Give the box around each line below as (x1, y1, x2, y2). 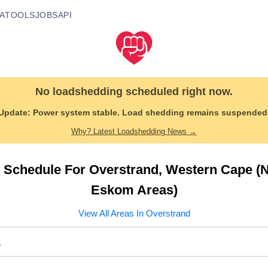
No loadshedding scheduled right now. (35, 86, 233, 98)
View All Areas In (78, 208, 146, 218)
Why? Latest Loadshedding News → (71, 127, 197, 136)
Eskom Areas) (90, 182, 178, 197)
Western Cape (166, 162, 252, 177)
